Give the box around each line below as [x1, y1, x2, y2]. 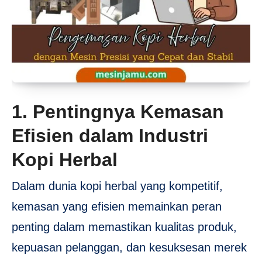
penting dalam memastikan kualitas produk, [12, 220, 237, 233]
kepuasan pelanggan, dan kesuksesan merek [12, 240, 247, 254]
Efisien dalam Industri [12, 125, 208, 147]
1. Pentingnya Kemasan [12, 101, 224, 123]
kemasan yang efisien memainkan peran [12, 199, 222, 213]
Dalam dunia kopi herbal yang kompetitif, [12, 179, 223, 192]
